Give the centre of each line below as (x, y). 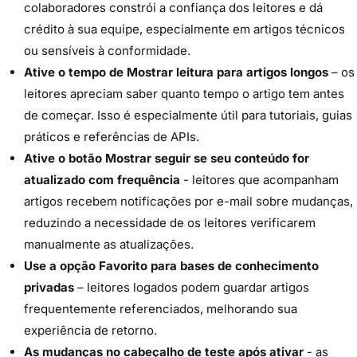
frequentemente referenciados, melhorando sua (161, 308)
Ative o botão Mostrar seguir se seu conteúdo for (167, 158)
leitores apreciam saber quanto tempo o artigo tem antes (184, 93)
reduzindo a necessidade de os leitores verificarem (170, 222)
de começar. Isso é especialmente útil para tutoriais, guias (188, 115)
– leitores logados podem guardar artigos (192, 287)
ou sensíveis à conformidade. (107, 50)
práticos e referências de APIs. (112, 136)
